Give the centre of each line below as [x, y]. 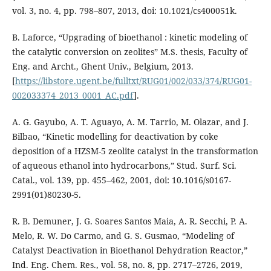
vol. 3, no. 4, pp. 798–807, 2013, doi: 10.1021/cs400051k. [124, 10]
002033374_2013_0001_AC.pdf [73, 95]
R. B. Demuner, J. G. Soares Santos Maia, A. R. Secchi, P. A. [129, 221]
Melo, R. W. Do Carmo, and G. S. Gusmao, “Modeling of [123, 235]
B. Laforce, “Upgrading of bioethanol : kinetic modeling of [129, 37]
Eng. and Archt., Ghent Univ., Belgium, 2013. [103, 66]
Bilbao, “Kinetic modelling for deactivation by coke [115, 136]
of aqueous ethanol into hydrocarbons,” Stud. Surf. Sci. [124, 165]
